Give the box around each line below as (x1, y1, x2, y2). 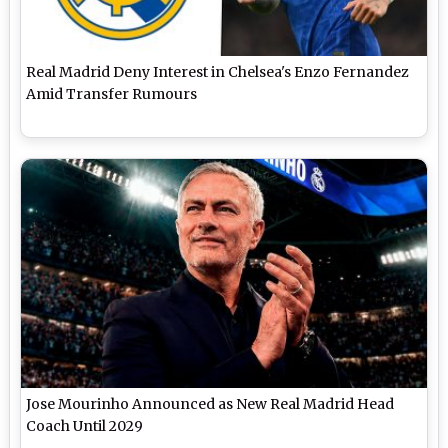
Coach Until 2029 (26, 416, 144, 435)
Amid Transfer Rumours (26, 85, 198, 104)
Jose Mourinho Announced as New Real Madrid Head (26, 394, 395, 413)
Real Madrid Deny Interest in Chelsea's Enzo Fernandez (26, 63, 410, 82)
